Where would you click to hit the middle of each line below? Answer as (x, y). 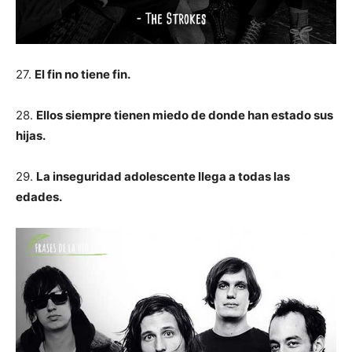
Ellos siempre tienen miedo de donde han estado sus (185, 115)
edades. (39, 197)
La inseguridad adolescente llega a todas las (163, 176)
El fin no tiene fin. (82, 74)
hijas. (31, 136)
